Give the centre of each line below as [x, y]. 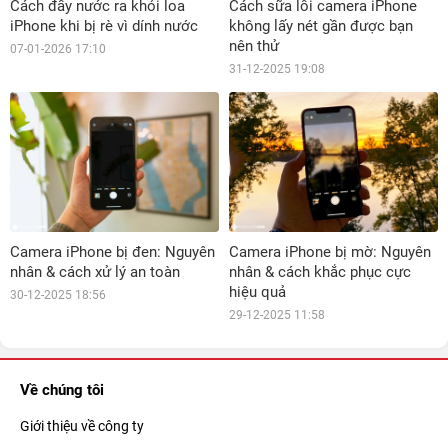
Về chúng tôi [62, 389]
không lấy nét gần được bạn [321, 26]
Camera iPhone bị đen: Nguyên [112, 251]
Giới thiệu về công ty [82, 425]
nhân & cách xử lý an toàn [95, 271]
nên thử [254, 46]
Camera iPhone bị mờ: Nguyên [330, 251]
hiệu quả [257, 291]
